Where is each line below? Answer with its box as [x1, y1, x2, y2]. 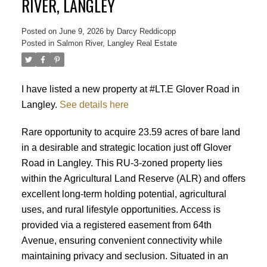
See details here [59, 99, 129, 110]
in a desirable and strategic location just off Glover [21, 141, 231, 153]
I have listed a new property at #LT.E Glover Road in [21, 83, 240, 95]
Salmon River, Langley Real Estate [56, 39, 177, 48]
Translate [151, 251, 191, 262]
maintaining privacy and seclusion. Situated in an [21, 250, 228, 261]
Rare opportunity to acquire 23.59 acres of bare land [21, 126, 240, 137]
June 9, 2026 [58, 27, 104, 36]
